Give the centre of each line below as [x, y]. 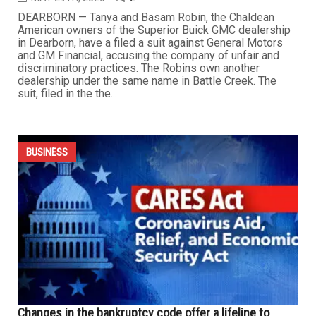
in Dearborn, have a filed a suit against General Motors [150, 212]
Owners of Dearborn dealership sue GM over [130, 129]
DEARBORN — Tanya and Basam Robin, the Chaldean [146, 186]
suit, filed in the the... [67, 262]
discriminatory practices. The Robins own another [139, 237]
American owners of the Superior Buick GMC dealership [154, 199]
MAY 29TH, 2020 [68, 167]
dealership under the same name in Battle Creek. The [147, 250]
